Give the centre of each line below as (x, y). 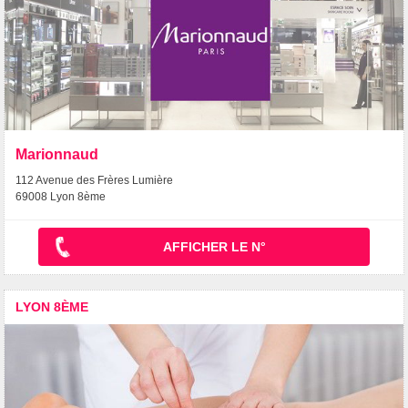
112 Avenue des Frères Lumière (94, 181)
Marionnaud (57, 155)
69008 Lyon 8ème (61, 197)
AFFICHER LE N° (215, 247)
